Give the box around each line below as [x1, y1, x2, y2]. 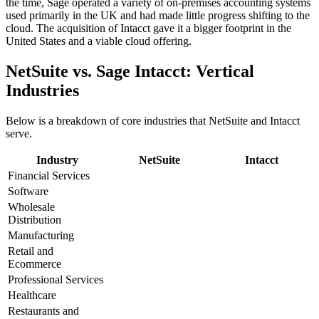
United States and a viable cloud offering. [6, 35, 192, 48]
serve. [6, 127, 32, 140]
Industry [36, 153, 78, 166]
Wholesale [8, 200, 55, 213]
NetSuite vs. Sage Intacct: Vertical [6, 62, 254, 81]
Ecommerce [8, 257, 61, 270]
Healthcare [8, 288, 56, 301]
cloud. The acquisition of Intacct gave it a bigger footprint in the [6, 22, 291, 35]
